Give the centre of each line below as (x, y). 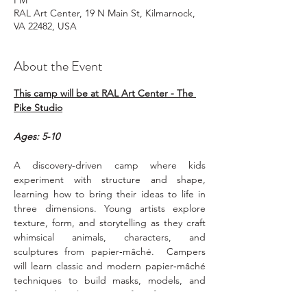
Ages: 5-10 (37, 136)
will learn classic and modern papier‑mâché (110, 266)
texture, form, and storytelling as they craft (110, 223)
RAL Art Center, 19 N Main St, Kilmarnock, (105, 13)
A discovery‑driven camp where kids (110, 165)
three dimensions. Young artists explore (110, 208)
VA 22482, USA (45, 26)
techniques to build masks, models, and (110, 280)
